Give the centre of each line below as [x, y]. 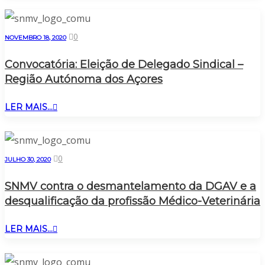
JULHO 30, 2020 [28, 159]
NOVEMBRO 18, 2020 [35, 37]
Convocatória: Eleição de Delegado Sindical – [124, 64]
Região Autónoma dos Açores [84, 79]
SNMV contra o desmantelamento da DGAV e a [130, 186]
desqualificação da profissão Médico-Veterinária [132, 201]
